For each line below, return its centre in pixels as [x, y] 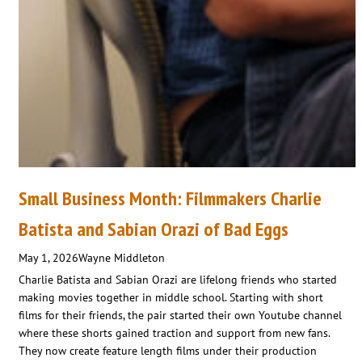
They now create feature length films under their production [168, 350]
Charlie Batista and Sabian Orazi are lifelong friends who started [178, 279]
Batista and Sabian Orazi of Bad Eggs [154, 229]
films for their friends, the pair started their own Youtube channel [180, 315]
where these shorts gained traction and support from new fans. [174, 333]
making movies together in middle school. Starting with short [171, 297]
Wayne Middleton [122, 257]
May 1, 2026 [48, 257]
